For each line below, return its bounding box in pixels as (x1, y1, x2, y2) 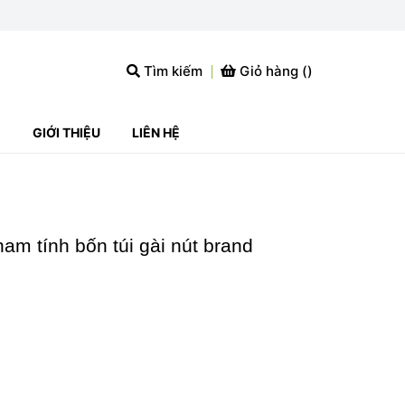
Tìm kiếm (140, 62, 202, 80)
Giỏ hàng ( (240, 62, 307, 80)
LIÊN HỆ (131, 125, 180, 140)
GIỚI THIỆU (32, 125, 100, 140)
